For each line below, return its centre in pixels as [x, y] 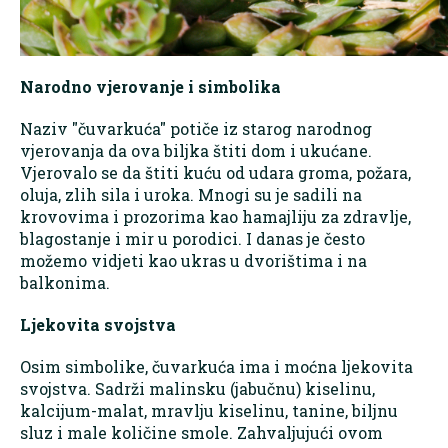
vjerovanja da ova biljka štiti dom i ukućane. [196, 150]
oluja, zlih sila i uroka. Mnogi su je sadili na [191, 194]
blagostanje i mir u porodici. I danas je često [192, 238]
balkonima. [65, 282]
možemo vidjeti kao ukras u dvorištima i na [193, 260]
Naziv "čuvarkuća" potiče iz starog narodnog [196, 128]
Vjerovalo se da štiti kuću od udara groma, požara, [215, 172]
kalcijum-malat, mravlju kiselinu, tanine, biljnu [209, 410]
